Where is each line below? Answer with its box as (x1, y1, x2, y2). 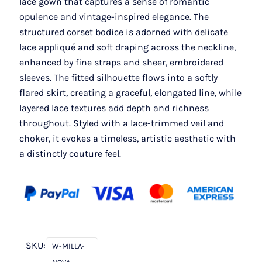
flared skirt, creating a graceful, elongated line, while (19, 87, 242, 99)
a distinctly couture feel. (19, 148, 121, 160)
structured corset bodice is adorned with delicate (19, 26, 228, 38)
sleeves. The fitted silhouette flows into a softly (19, 72, 218, 84)
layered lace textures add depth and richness (19, 102, 209, 114)
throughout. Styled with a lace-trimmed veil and (19, 118, 224, 129)
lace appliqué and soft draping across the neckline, (19, 42, 236, 53)
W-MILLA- (52, 241, 85, 250)
